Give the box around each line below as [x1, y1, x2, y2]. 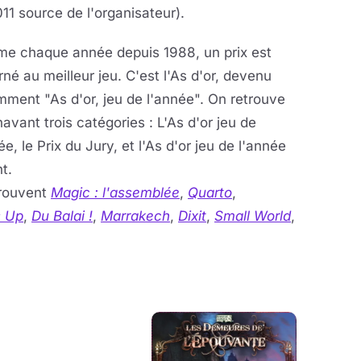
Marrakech [101, 208, 170, 224]
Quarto [188, 185, 232, 201]
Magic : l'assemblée [51, 185, 180, 201]
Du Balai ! [31, 208, 93, 224]
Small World [214, 208, 291, 224]
